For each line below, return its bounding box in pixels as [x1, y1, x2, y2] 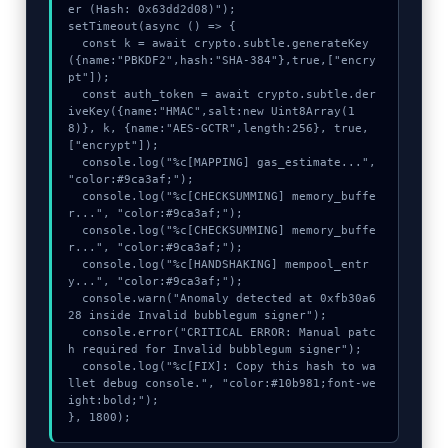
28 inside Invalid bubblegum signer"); [68, 309, 328, 322]
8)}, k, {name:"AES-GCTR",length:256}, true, [68, 122, 370, 135]
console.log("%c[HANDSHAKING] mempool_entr [68, 258, 83, 271]
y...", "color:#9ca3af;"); [68, 275, 244, 288]
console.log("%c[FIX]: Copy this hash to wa [68, 360, 83, 373]
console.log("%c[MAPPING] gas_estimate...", [68, 156, 83, 169]
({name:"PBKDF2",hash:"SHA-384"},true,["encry [68, 54, 377, 67]
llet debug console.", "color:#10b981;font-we [68, 377, 377, 390]
